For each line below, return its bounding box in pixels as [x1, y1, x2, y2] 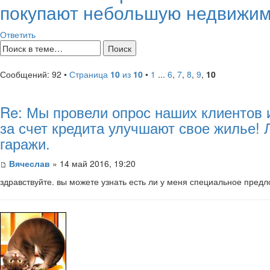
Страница [69, 67, 110, 80]
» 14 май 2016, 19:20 [50, 157, 136, 169]
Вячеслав [9, 157, 50, 169]
